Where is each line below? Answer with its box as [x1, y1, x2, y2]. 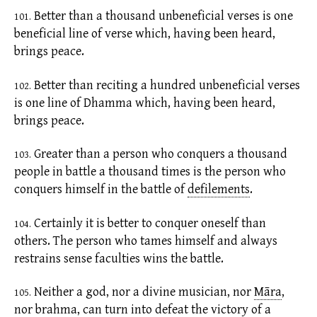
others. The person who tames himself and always [14, 233, 277, 248]
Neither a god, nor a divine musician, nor [31, 284, 251, 300]
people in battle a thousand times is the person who [14, 164, 286, 180]
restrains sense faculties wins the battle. [14, 250, 224, 266]
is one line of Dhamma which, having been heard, [14, 95, 275, 110]
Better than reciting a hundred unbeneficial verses [31, 77, 300, 93]
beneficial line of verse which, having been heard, [14, 26, 275, 42]
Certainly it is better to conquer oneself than [31, 215, 266, 231]
